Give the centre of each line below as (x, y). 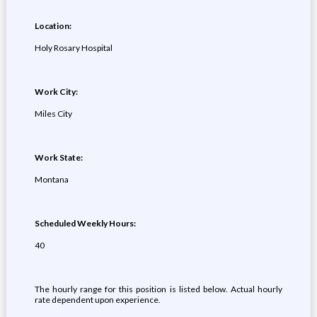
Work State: (58, 157)
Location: (53, 26)
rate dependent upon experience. (97, 300)
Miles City (53, 114)
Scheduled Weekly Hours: (85, 223)
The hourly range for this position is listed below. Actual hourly (158, 289)
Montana (51, 179)
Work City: (56, 92)
